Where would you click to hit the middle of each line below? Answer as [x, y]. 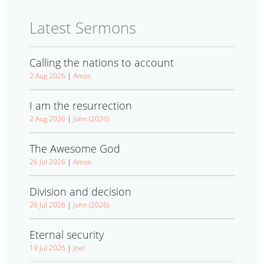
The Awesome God [75, 149]
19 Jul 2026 [47, 248]
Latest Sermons [83, 28]
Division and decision [80, 192]
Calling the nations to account [102, 63]
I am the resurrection [81, 106]
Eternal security [67, 235]
